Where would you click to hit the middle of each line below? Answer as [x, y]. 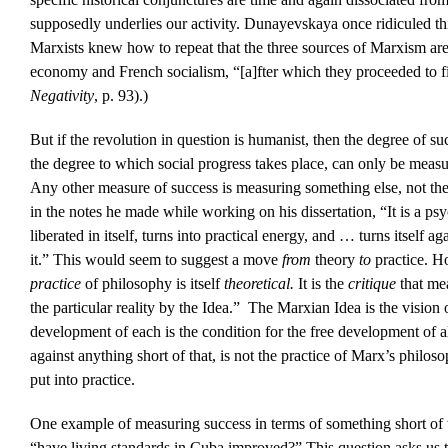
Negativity [61, 96]
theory [334, 260]
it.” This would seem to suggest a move [155, 260]
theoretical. [260, 284]
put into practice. [82, 380]
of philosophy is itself [154, 284]
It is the [322, 284]
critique [373, 284]
